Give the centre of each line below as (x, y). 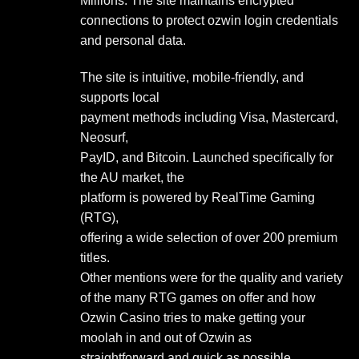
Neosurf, (104, 138)
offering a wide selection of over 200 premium (209, 238)
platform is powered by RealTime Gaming (198, 198)
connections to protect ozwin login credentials (209, 21)
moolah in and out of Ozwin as (166, 338)
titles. (95, 258)
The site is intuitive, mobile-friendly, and (192, 78)
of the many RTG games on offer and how (198, 298)
